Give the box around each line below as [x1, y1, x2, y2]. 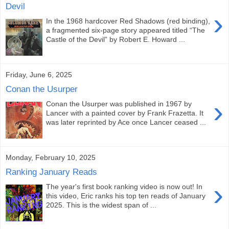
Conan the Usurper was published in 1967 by [46, 99, 192, 108]
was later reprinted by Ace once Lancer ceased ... [46, 118, 207, 126]
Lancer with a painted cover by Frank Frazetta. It [46, 108, 204, 117]
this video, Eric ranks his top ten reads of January [46, 191, 206, 200]
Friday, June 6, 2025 [6, 70, 72, 79]
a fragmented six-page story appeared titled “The [46, 26, 205, 34]
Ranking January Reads [6, 167, 97, 177]
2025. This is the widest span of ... [46, 200, 157, 209]
